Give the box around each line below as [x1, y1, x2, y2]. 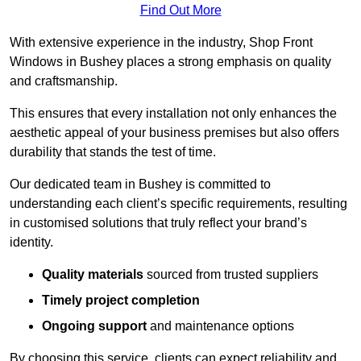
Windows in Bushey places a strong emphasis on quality [10, 55, 331, 69]
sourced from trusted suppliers [143, 268, 318, 282]
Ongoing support [42, 319, 147, 334]
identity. [10, 235, 53, 250]
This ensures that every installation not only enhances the [10, 106, 337, 121]
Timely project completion [42, 293, 200, 308]
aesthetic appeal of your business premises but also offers [10, 126, 339, 140]
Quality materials [42, 268, 143, 282]
